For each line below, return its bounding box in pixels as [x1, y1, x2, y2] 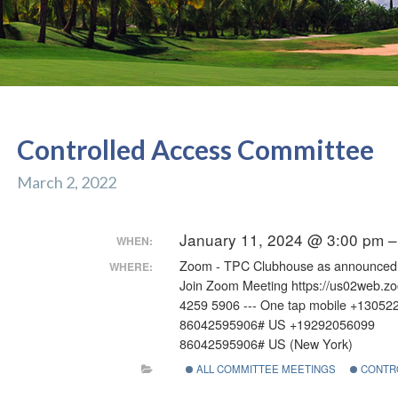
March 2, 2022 [16, 172, 116, 192]
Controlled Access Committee [16, 133, 374, 165]
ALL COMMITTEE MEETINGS [193, 361, 336, 376]
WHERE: [109, 259, 154, 275]
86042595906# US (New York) [179, 335, 354, 353]
